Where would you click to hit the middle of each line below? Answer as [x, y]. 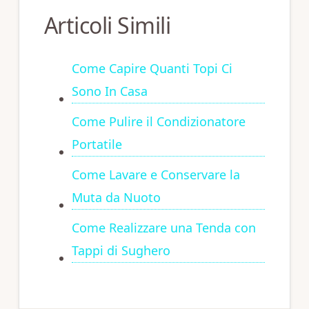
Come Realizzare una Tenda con [163, 228]
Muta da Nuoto [116, 197]
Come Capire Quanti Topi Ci [152, 68]
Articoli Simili [107, 25]
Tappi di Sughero [121, 250]
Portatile [97, 144]
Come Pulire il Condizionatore [158, 121]
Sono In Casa [109, 91]
